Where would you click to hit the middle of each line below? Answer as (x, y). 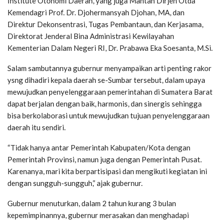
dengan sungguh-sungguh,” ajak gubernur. (75, 183)
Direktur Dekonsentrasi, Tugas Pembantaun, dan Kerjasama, (105, 24)
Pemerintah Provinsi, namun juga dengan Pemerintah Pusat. (105, 160)
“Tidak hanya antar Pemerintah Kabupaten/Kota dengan (99, 148)
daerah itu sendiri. (37, 128)
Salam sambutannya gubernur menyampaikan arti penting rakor (110, 68)
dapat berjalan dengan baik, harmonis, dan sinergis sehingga (105, 104)
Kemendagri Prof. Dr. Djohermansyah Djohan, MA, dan (96, 13)
